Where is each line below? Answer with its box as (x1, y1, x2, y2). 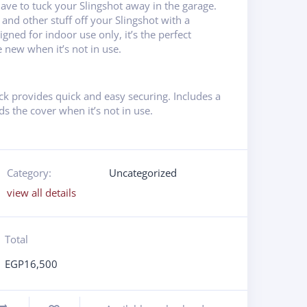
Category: (6, 166, 51, 180)
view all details (6, 186, 76, 200)
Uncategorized (108, 166, 177, 180)
